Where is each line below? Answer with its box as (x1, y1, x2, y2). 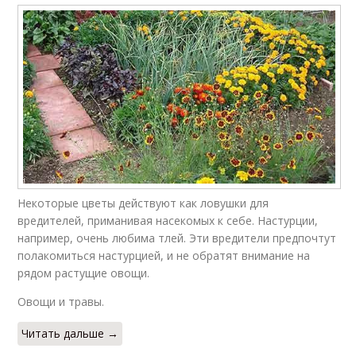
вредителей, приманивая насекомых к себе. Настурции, (17, 212, 319, 228)
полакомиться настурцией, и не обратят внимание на (17, 247, 311, 263)
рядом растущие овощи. (17, 265, 150, 281)
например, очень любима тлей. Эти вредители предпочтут (17, 230, 337, 246)
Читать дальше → (21, 325, 119, 341)
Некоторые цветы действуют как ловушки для (17, 195, 269, 211)
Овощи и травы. (17, 293, 105, 309)
